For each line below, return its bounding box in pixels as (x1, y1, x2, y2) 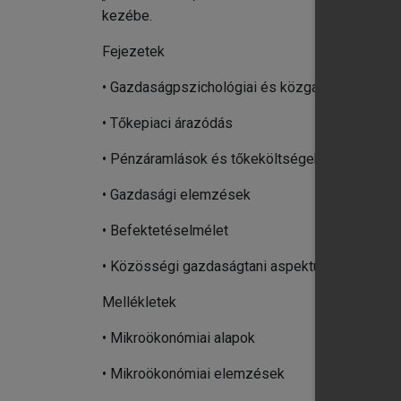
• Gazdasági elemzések (102, 185, 251, 203)
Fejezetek (102, 42, 165, 60)
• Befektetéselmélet (102, 221, 228, 239)
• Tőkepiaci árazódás (102, 114, 233, 132)
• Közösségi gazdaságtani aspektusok (102, 257, 344, 275)
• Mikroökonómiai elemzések (102, 364, 285, 382)
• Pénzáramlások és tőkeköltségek (102, 149, 321, 167)
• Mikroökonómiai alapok (102, 328, 255, 346)
